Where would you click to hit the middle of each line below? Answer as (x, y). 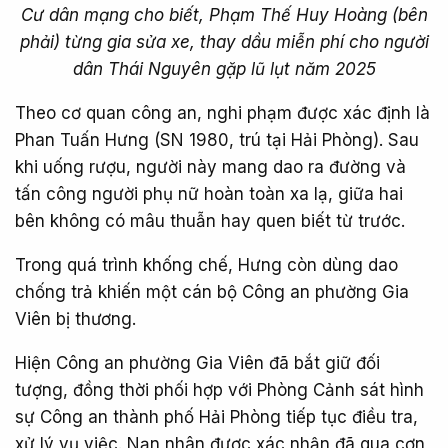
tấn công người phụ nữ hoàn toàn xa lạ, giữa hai (209, 193)
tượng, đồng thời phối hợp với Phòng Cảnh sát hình (219, 389)
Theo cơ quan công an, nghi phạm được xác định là (222, 112)
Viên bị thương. (75, 318)
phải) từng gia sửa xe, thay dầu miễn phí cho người (224, 41)
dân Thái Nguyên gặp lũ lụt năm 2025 (224, 68)
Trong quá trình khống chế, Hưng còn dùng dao (206, 264)
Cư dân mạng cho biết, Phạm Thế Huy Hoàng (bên (224, 14)
